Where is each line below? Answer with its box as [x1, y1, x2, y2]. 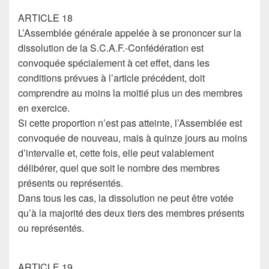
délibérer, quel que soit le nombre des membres [18, 161, 220, 175]
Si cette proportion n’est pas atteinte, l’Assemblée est [18, 116, 242, 130]
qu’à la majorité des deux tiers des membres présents [18, 206, 244, 220]
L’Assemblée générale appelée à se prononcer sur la [18, 26, 241, 40]
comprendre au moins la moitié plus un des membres [18, 86, 243, 100]
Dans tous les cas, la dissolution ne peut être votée [18, 191, 234, 205]
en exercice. [18, 101, 70, 115]
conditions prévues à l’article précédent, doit [18, 71, 205, 85]
